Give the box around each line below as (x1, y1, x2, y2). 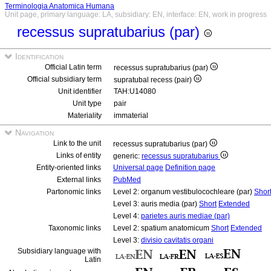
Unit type (73, 99, 102, 108)
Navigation (13, 128, 54, 137)
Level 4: (113, 212, 141, 220)
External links (57, 175, 101, 184)
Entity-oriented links (36, 163, 101, 172)
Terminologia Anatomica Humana (5, 2, 114, 10)
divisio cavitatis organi (141, 236, 214, 244)
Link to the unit (53, 139, 101, 148)
